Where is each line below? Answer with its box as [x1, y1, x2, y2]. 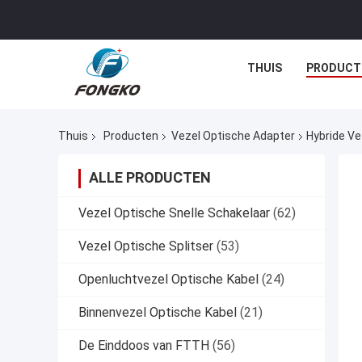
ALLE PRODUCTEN [89, 169, 211, 187]
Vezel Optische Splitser [78, 238, 213, 255]
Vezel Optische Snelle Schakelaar [78, 205, 270, 221]
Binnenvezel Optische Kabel [78, 305, 237, 321]
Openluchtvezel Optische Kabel [78, 271, 259, 288]
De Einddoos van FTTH [78, 338, 209, 354]
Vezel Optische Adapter [171, 129, 295, 143]
